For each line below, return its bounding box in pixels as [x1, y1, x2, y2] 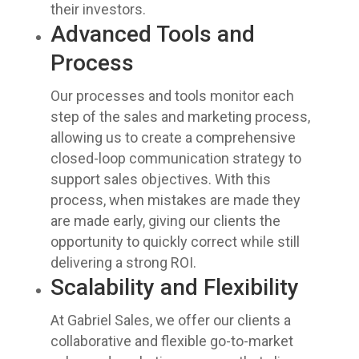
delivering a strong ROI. [50, 254, 196, 271]
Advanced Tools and [50, 21, 255, 47]
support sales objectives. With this [50, 171, 271, 188]
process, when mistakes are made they [50, 192, 301, 208]
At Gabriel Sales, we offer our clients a [50, 312, 291, 329]
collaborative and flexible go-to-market [50, 333, 293, 349]
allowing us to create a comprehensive [50, 129, 296, 146]
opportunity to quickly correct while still [50, 233, 300, 250]
